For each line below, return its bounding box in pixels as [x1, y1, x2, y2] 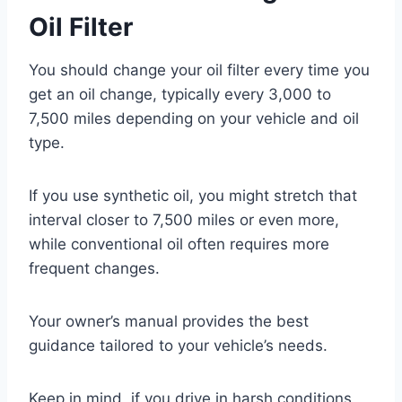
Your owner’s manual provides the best [29, 311, 309, 330]
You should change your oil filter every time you [29, 60, 370, 79]
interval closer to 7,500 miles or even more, [29, 210, 339, 229]
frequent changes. [29, 258, 160, 277]
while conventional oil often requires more [29, 234, 329, 253]
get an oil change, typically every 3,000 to [29, 84, 331, 103]
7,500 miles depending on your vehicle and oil [29, 109, 359, 127]
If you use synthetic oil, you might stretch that [29, 186, 357, 205]
